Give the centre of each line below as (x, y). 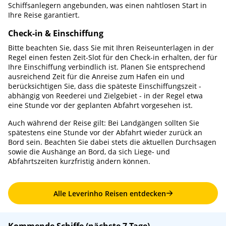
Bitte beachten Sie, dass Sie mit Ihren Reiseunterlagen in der (111, 48)
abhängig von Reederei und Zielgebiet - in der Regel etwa (105, 96)
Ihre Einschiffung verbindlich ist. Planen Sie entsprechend (107, 67)
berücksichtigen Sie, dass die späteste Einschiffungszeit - (105, 86)
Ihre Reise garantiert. (44, 15)
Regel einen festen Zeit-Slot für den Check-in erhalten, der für (113, 57)
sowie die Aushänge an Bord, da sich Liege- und (89, 152)
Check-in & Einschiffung (56, 33)
